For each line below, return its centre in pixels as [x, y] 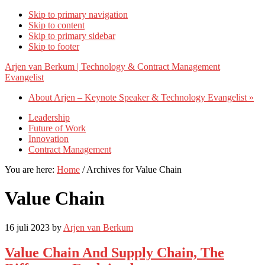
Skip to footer [54, 46]
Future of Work [57, 128]
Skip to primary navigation [78, 14]
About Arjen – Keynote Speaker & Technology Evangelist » [141, 97]
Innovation [49, 139]
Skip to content [56, 25]
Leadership [49, 117]
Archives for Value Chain [133, 169]
